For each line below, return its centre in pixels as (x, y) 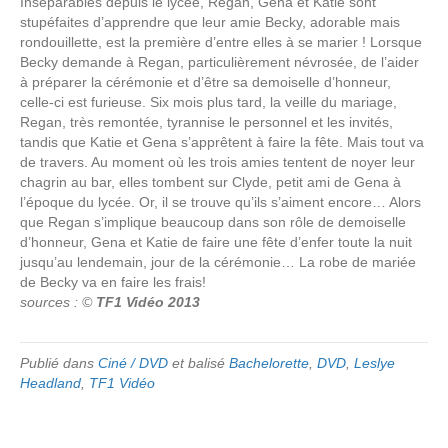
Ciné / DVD (133, 362)
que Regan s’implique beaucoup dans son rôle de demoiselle (213, 221)
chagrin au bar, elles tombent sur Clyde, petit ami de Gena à (210, 181)
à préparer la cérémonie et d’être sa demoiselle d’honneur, (205, 81)
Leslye (374, 362)
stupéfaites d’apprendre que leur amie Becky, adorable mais (210, 21)
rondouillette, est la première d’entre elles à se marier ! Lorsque (221, 41)
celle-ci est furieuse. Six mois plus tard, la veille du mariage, (208, 101)
